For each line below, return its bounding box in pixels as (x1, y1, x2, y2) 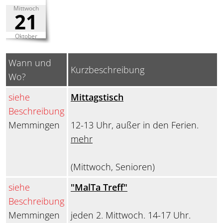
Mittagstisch (71, 91, 123, 104)
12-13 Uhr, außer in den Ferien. (71, 119, 199, 131)
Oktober (14, 32, 37, 41)
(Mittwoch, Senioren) (71, 161, 155, 173)
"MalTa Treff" (71, 181, 127, 194)
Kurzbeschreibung (71, 64, 144, 76)
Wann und (8, 57, 51, 69)
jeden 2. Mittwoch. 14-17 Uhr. (71, 209, 191, 222)
